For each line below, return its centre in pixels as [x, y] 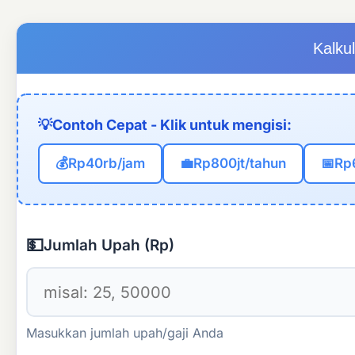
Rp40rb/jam [107, 164]
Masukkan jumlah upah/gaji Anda [125, 332]
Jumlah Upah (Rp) [109, 245]
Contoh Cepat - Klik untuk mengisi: [172, 125]
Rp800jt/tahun [240, 164]
